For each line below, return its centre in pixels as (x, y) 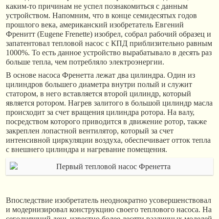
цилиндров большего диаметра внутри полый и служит (99, 84)
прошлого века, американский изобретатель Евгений (95, 24)
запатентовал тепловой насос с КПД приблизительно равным (109, 43)
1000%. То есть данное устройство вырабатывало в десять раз (109, 52)
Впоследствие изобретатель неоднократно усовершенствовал (109, 200)
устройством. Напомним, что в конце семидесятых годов (101, 15)
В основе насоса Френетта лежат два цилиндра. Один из (100, 75)
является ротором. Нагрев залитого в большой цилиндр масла (109, 103)
